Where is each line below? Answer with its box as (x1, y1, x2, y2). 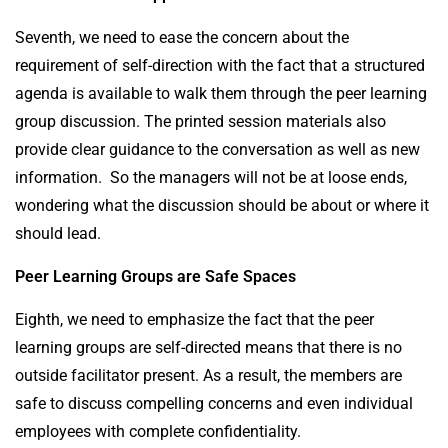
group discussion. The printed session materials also (15, 111, 386, 131)
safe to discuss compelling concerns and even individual (15, 393, 413, 413)
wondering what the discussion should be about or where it (15, 195, 429, 215)
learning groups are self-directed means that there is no (15, 337, 402, 357)
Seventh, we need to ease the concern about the (15, 27, 349, 47)
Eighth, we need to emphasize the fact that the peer (15, 309, 374, 329)
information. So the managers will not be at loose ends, (15, 167, 407, 187)
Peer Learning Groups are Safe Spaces (15, 266, 296, 286)
